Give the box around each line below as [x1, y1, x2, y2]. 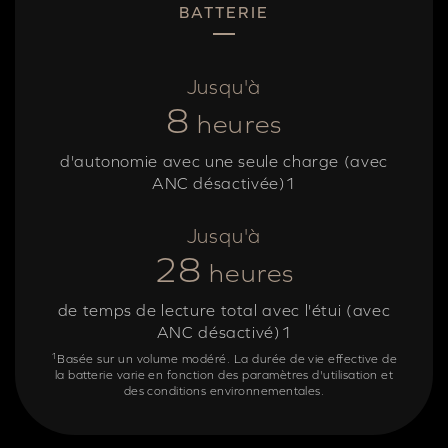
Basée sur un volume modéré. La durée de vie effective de [57, 352, 398, 367]
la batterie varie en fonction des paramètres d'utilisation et [54, 368, 394, 383]
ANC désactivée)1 [151, 174, 297, 193]
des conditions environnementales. [123, 384, 325, 399]
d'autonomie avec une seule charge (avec [60, 152, 388, 171]
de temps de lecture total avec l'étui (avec [57, 301, 391, 320]
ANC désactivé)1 [156, 323, 292, 342]
